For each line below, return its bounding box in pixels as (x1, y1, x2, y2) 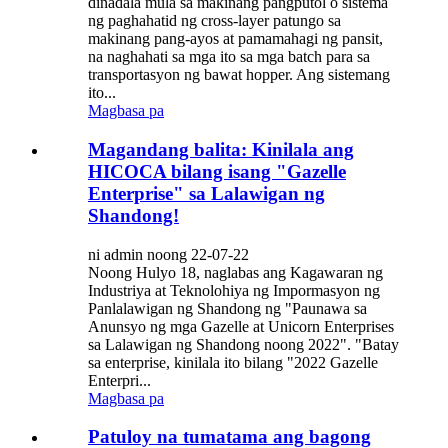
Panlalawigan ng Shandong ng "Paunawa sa (88, 299, 367, 317)
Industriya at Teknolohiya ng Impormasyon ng (88, 281, 380, 299)
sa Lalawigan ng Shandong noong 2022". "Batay (88, 335, 399, 353)
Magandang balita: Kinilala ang (88, 138, 354, 160)
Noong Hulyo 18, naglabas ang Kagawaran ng (88, 263, 383, 281)
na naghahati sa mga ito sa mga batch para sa (88, 48, 370, 66)
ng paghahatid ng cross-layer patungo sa (88, 12, 341, 30)
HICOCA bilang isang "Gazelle (88, 160, 346, 182)
